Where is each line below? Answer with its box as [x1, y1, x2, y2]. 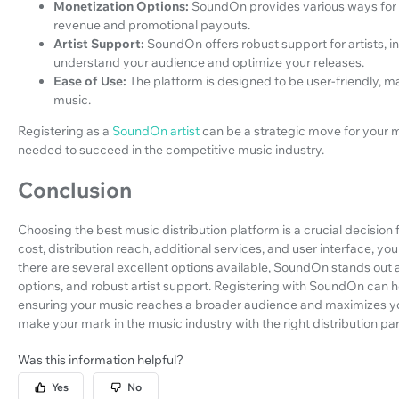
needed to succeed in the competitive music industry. [18, 141, 324, 158]
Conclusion [18, 176, 132, 204]
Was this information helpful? [18, 352, 183, 369]
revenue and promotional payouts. [53, 16, 250, 33]
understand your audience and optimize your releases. [53, 53, 364, 70]
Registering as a [18, 122, 112, 139]
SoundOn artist [112, 122, 199, 139]
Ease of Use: [53, 72, 126, 89]
